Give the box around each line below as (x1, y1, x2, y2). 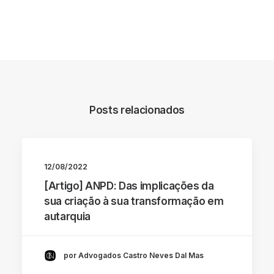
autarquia (44, 210, 91, 223)
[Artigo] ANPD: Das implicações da (44, 180, 214, 192)
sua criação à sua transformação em (44, 195, 224, 207)
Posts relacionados (89, 104, 185, 116)
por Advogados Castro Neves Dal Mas (64, 251, 204, 261)
